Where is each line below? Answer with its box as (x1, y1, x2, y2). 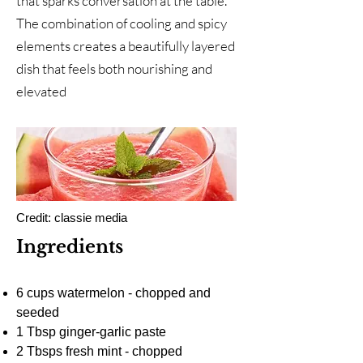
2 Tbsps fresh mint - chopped (16, 344, 182, 358)
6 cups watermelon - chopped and (16, 285, 211, 300)
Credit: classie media (16, 210, 127, 224)
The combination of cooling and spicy (16, 14, 227, 32)
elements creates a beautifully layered (16, 36, 235, 54)
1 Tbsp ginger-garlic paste (16, 324, 166, 339)
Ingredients (16, 235, 123, 258)
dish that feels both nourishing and (16, 59, 212, 77)
